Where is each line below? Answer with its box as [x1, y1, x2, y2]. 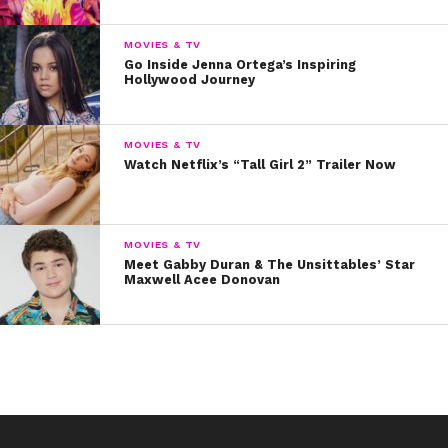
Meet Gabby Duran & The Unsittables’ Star [124, 256, 416, 272]
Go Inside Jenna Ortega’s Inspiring [124, 56, 357, 72]
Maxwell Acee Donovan [124, 271, 281, 287]
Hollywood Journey [124, 71, 256, 87]
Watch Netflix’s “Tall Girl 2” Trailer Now [124, 156, 397, 172]
